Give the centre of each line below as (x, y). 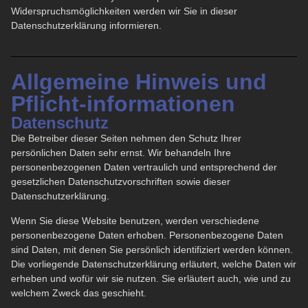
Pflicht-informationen (123, 104)
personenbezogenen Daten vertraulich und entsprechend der (144, 167)
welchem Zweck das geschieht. (79, 293)
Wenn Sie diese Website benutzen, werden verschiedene (135, 220)
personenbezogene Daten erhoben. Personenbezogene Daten (147, 235)
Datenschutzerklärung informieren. (86, 26)
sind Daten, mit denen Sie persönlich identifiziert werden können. (152, 249)
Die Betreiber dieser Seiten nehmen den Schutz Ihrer (126, 139)
